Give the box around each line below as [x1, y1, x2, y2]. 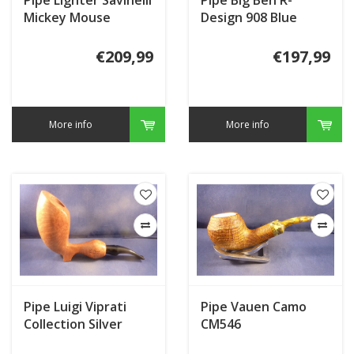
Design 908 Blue [201, 8, 297, 26]
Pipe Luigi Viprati [24, 298, 126, 316]
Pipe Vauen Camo [201, 298, 307, 316]
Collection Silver [24, 315, 122, 333]
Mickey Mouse [24, 8, 111, 26]
